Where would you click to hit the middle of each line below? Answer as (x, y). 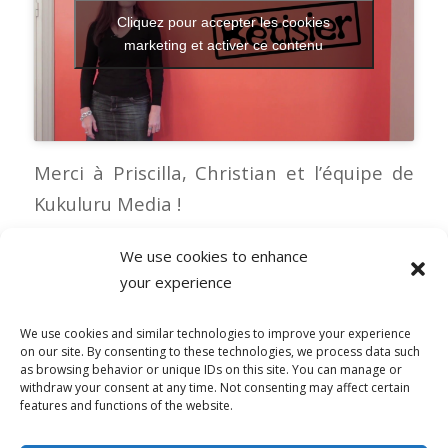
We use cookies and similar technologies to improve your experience (215, 333)
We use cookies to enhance (214, 255)
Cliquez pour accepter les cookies (224, 22)
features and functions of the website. (126, 405)
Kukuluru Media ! (107, 203)
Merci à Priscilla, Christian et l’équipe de (224, 172)
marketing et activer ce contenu (224, 45)
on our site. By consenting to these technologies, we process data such (220, 351)
